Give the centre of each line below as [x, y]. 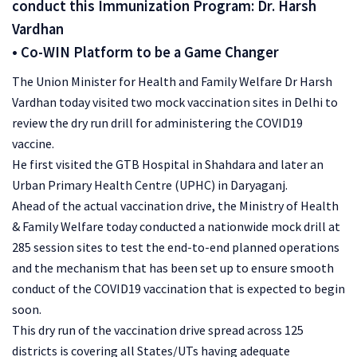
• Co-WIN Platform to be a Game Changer [145, 52]
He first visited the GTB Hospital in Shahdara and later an [168, 164]
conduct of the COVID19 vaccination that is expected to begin [178, 288]
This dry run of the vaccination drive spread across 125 [158, 330]
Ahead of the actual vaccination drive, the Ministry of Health [175, 205]
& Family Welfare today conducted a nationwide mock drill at [176, 226]
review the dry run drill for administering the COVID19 [157, 122]
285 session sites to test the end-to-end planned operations [176, 247]
